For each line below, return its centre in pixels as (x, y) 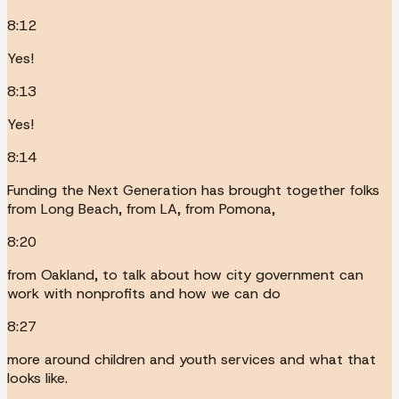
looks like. (37, 378)
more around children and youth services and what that (191, 359)
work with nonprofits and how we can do (144, 293)
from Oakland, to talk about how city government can (185, 274)
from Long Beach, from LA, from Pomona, (141, 208)
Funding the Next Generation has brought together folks (193, 190)
